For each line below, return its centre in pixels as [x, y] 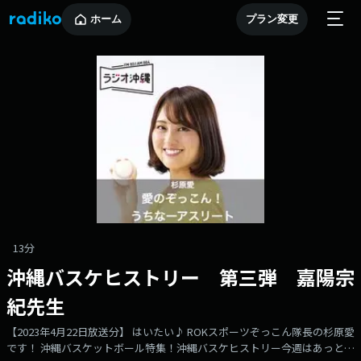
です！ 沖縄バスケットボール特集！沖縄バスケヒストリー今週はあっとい [180, 348]
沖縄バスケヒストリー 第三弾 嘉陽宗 [180, 277]
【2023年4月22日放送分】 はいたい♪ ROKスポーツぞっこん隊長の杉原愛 [180, 332]
